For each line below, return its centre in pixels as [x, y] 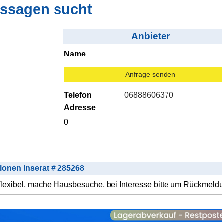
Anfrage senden [151, 75]
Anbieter [150, 36]
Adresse [80, 108]
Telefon [78, 95]
